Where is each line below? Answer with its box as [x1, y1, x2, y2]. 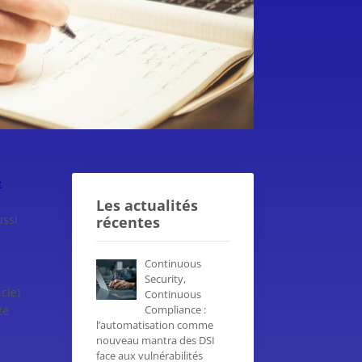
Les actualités [96, 195, 199, 215]
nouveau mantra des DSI [96, 332, 216, 347]
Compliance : [144, 301, 206, 317]
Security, [144, 271, 186, 286]
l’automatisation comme [96, 317, 214, 332]
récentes [96, 212, 161, 232]
